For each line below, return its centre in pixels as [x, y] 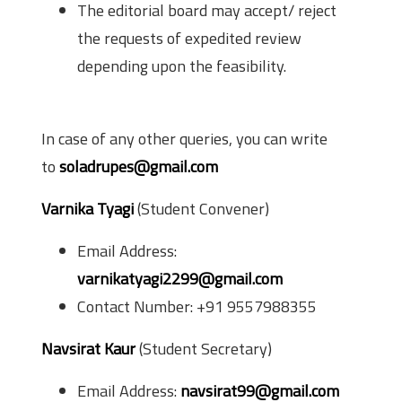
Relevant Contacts [118, 105]
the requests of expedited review [189, 38]
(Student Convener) [201, 209]
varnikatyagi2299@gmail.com [180, 279]
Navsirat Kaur [88, 349]
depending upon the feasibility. [182, 66]
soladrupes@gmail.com [139, 166]
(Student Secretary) [204, 349]
